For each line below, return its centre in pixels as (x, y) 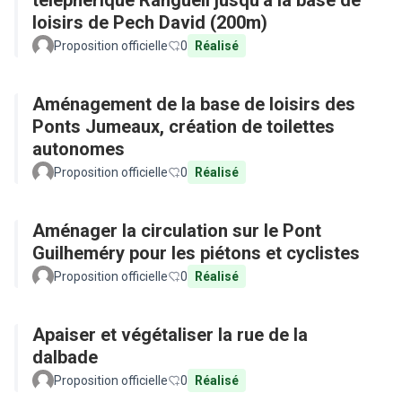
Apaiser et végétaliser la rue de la (170, 335)
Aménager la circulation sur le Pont (177, 231)
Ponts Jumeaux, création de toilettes (184, 127)
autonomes (79, 149)
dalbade (65, 357)
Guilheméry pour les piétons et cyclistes (196, 253)
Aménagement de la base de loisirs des (194, 104)
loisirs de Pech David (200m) (150, 22)
